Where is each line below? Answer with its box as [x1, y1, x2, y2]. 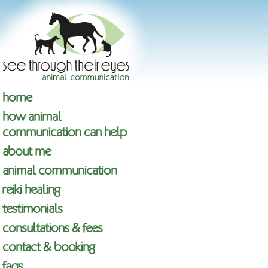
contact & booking [2, 240, 95, 254]
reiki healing [2, 183, 60, 196]
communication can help [2, 126, 127, 139]
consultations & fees [2, 221, 102, 234]
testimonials [2, 202, 62, 215]
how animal [2, 110, 61, 123]
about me [2, 145, 51, 158]
